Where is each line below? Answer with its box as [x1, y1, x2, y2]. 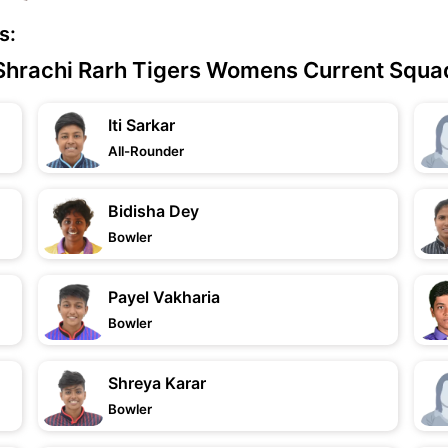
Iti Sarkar [108, 115, 176, 135]
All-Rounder [108, 143, 185, 159]
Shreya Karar [108, 373, 207, 393]
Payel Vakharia [108, 287, 221, 307]
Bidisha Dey [108, 201, 200, 221]
